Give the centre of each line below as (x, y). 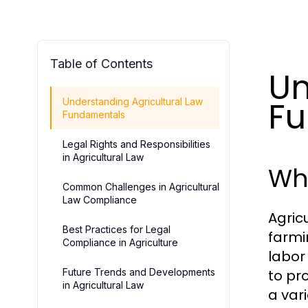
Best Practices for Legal (117, 229)
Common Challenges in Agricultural (141, 187)
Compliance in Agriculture (120, 242)
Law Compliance (100, 200)
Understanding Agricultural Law (133, 101)
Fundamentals (94, 114)
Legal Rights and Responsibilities (136, 144)
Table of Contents (101, 64)
